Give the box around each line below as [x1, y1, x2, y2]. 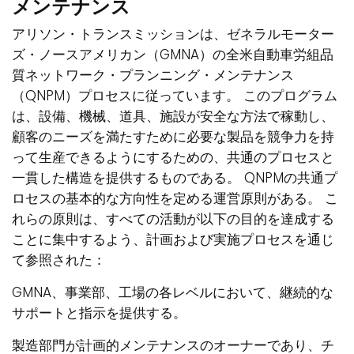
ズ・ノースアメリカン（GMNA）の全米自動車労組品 [12, 45, 333, 65]
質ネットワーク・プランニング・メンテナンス [12, 66, 294, 85]
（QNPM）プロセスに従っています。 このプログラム [12, 86, 337, 106]
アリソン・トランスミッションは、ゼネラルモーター [12, 24, 334, 44]
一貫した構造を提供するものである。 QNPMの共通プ [12, 168, 337, 188]
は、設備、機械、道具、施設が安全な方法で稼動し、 [12, 107, 334, 126]
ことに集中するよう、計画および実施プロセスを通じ [12, 230, 334, 250]
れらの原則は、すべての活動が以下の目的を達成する [12, 209, 334, 229]
